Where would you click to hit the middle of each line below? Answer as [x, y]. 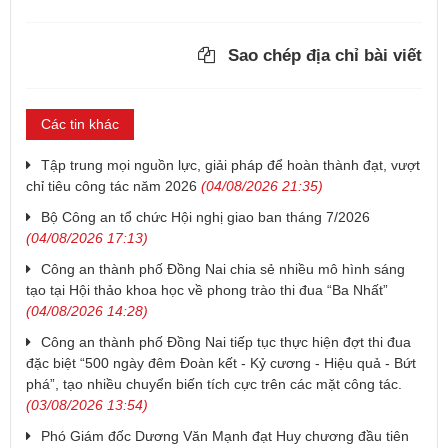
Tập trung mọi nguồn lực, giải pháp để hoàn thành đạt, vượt [230, 165]
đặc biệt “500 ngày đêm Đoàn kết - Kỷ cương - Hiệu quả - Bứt [221, 363]
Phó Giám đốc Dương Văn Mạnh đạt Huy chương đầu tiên [225, 436]
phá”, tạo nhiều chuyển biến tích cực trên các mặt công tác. [214, 384]
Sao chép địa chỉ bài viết [322, 56]
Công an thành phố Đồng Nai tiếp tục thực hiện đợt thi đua [226, 342]
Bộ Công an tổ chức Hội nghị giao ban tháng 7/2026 [205, 217]
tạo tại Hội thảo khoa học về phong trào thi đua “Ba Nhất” [207, 290]
